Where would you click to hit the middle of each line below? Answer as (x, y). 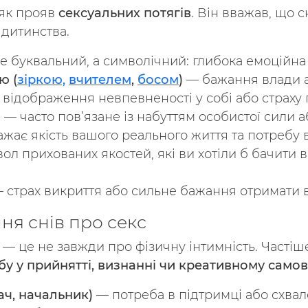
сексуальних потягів (125, 13)
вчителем (100, 80)
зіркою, (41, 80)
